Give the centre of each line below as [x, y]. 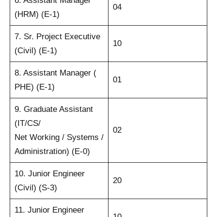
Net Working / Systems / [59, 137]
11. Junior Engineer [49, 210]
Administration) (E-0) [52, 151]
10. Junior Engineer [49, 173]
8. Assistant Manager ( [55, 73]
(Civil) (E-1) [36, 50]
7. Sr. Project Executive [57, 36]
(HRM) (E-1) [37, 14]
